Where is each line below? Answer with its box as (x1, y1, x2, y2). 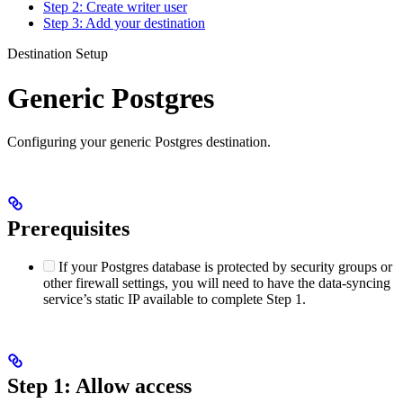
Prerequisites (7, 217, 130, 241)
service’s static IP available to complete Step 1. (43, 291, 306, 308)
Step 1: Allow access (7, 373, 192, 398)
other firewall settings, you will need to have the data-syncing (43, 275, 390, 291)
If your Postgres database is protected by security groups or (58, 259, 392, 275)
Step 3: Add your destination (43, 15, 205, 31)
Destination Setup (7, 46, 108, 62)
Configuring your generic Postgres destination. (7, 134, 271, 150)
